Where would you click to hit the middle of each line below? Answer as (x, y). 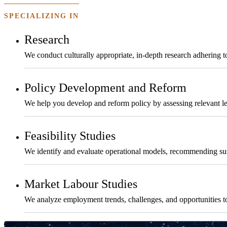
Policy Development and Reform (105, 88)
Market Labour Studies (81, 184)
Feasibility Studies (70, 136)
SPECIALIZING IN (42, 16)
